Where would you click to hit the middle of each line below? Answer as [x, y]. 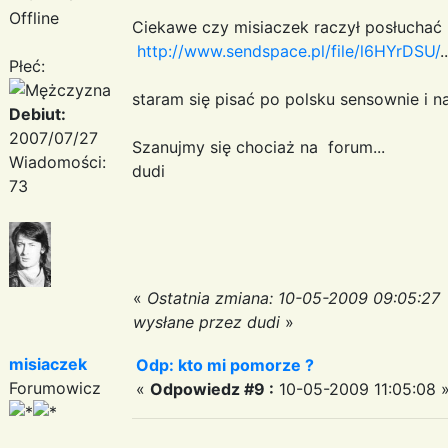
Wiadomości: [57, 161]
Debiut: [37, 113]
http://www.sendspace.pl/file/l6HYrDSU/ [288, 50]
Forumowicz [55, 387]
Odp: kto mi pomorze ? [225, 364]
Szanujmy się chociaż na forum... [258, 146]
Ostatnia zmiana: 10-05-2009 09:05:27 [293, 297]
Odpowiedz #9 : [212, 388]
